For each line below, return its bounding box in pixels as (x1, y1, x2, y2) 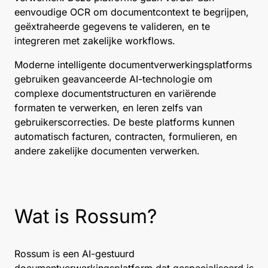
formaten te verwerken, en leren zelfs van (14, 102, 202, 114)
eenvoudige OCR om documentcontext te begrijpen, (14, 6, 249, 18)
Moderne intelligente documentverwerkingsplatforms (14, 59, 252, 71)
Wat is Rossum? (14, 205, 157, 228)
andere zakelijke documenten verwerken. (14, 145, 200, 157)
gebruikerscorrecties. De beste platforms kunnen (14, 116, 234, 128)
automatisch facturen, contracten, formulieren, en (14, 130, 237, 142)
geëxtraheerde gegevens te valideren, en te (14, 20, 210, 32)
